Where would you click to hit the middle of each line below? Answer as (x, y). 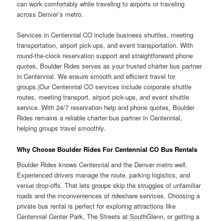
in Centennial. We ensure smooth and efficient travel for (96, 76)
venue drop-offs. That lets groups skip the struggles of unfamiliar (109, 185)
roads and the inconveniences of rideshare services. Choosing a (109, 196)
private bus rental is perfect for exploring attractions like (96, 206)
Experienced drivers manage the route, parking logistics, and (104, 175)
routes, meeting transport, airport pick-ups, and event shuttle (103, 97)
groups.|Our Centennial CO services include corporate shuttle (104, 87)
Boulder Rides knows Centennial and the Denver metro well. (102, 165)
